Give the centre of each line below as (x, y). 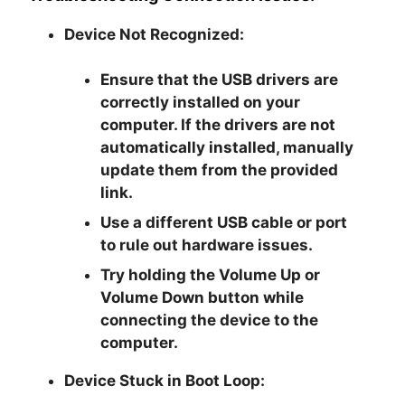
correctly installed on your (201, 102)
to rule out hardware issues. (207, 245)
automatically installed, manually (227, 147)
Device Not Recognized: (155, 34)
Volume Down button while (202, 297)
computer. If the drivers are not (218, 124)
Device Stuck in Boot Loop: (165, 380)
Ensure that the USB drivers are (220, 79)
